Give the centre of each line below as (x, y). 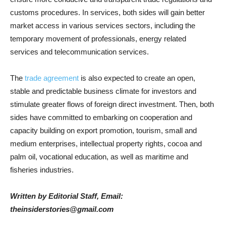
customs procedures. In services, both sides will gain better (107, 12)
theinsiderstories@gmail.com (62, 209)
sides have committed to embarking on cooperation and (101, 117)
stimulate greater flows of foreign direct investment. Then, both (112, 104)
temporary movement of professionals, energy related (98, 39)
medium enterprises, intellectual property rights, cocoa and (106, 144)
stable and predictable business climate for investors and (103, 91)
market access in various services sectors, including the (103, 25)
